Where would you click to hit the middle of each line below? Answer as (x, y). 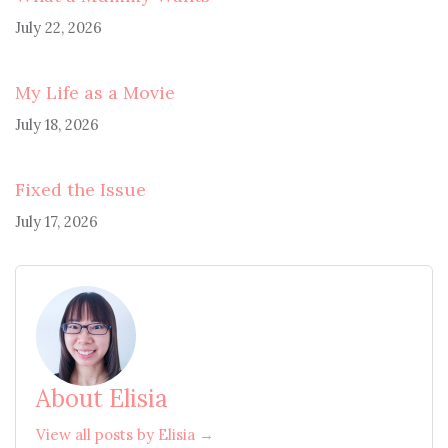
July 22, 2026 (58, 27)
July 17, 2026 (56, 221)
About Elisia (102, 398)
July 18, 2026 (57, 124)
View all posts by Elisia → (125, 434)
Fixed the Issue (80, 189)
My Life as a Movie (95, 92)
